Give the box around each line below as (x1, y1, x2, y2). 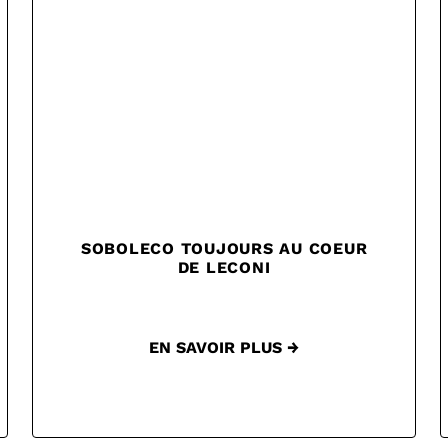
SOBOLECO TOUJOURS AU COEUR (80, 239, 368, 259)
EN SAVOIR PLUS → (149, 338, 299, 358)
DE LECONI (177, 258, 271, 278)
